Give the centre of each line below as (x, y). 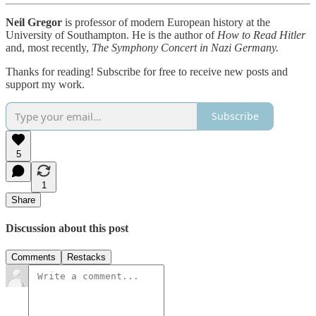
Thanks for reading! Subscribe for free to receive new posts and (147, 71)
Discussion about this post (67, 228)
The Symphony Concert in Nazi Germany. (185, 47)
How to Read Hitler (261, 35)
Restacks (86, 257)
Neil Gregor (35, 22)
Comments (34, 257)
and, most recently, (49, 47)
